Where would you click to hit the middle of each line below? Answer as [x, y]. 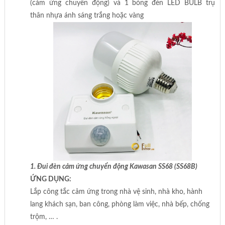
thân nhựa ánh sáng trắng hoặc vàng [87, 15]
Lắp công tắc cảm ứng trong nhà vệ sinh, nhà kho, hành [116, 192]
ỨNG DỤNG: [51, 179]
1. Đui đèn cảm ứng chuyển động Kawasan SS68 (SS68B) [114, 166]
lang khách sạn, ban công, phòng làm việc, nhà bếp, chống [120, 204]
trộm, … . [44, 217]
